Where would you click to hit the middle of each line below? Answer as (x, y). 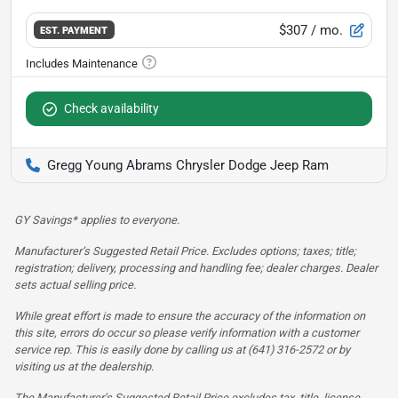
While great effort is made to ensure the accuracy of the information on (190, 315)
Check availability (111, 108)
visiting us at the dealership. (84, 366)
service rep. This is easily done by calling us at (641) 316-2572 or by (182, 349)
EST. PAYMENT (74, 31)
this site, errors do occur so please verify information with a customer (187, 332)
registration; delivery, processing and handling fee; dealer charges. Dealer (196, 267)
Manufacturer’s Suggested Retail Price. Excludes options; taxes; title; (185, 251)
